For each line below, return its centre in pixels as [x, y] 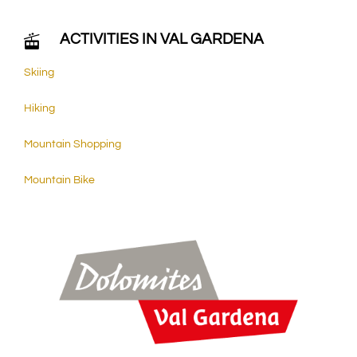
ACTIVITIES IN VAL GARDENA [161, 39]
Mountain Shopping [72, 145]
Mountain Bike [59, 180]
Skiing [39, 73]
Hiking [39, 109]
